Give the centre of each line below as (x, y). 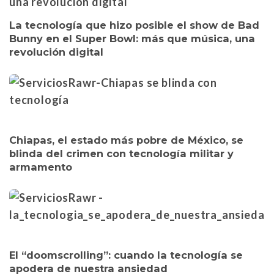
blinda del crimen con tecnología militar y (121, 153)
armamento (41, 167)
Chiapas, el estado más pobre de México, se (126, 140)
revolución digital (56, 52)
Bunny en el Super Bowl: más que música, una (132, 38)
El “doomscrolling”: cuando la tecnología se (126, 255)
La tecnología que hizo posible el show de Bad (134, 25)
